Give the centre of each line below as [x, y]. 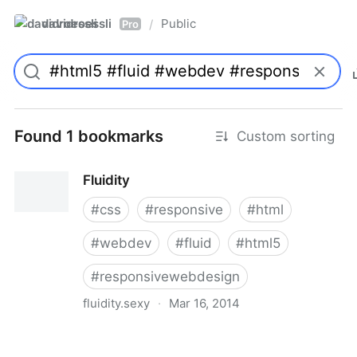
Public [178, 24]
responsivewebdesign [170, 277]
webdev [126, 243]
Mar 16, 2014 [204, 303]
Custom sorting [286, 136]
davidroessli [76, 24]
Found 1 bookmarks [89, 136]
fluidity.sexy [116, 303]
